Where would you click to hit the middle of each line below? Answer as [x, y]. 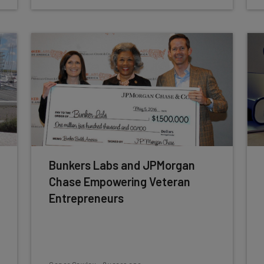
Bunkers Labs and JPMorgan [122, 165]
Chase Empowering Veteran [120, 181]
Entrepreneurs [87, 198]
